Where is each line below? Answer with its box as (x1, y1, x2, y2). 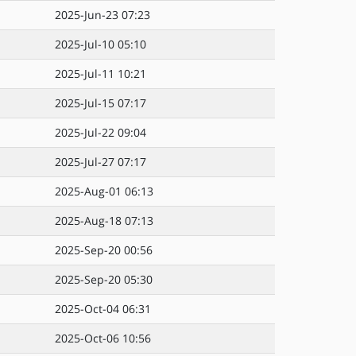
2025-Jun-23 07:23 (55, 7, 150, 22)
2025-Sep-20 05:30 (55, 272, 153, 287)
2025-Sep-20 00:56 (55, 242, 153, 257)
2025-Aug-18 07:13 (55, 213, 153, 228)
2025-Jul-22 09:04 (55, 125, 146, 140)
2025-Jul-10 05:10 (55, 37, 146, 52)
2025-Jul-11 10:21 (55, 66, 146, 81)
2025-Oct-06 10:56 (55, 331, 151, 346)
